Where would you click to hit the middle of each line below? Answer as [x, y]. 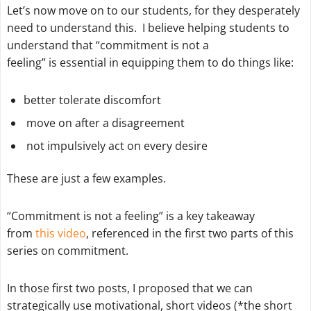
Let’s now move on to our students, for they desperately [153, 11]
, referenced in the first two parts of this [190, 234]
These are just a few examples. [86, 179]
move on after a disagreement [104, 123]
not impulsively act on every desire [115, 145]
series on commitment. [67, 251]
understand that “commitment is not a [108, 45]
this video [60, 234]
